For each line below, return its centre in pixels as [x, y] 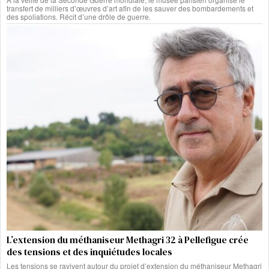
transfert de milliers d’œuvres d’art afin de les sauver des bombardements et [130, 8]
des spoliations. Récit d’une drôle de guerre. [79, 17]
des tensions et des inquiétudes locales [89, 252]
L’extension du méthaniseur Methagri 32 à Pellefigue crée [128, 240]
